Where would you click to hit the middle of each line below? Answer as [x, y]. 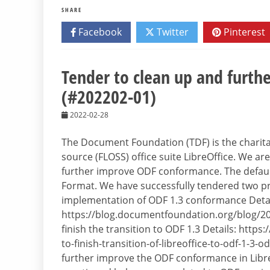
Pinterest [243, 32]
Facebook [99, 32]
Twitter [171, 32]
